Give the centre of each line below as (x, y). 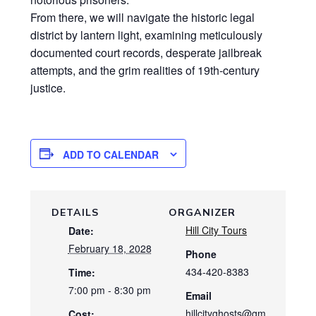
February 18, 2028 (110, 249)
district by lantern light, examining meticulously (146, 35)
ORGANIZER (202, 213)
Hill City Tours (216, 230)
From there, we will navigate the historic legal (142, 18)
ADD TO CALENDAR (110, 155)
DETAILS (75, 213)
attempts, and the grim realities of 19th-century (145, 71)
